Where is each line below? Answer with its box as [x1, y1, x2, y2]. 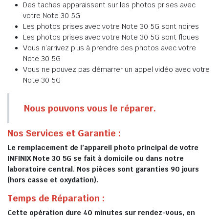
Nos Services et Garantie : [7, 128, 121, 139]
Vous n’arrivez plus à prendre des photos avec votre [23, 44, 196, 52]
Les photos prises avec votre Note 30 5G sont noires [23, 22, 199, 31]
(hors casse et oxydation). [7, 175, 99, 184]
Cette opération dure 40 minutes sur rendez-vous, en [7, 208, 195, 217]
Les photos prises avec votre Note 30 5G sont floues [23, 33, 199, 42]
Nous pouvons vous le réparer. [24, 103, 156, 114]
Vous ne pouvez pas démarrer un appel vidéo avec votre [23, 65, 210, 74]
